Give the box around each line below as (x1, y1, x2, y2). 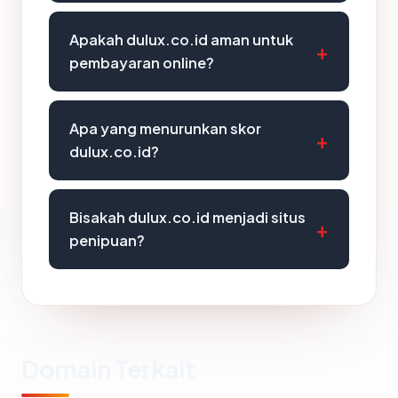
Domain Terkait (21, 354, 195, 384)
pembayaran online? (69, 53, 214, 72)
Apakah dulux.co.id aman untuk (69, 30, 293, 49)
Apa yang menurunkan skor (69, 119, 261, 138)
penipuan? (69, 231, 145, 250)
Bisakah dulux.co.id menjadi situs (69, 208, 306, 227)
